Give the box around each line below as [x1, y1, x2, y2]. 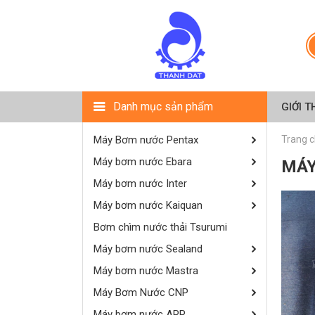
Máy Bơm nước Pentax [94, 133, 198, 146]
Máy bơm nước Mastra [94, 264, 198, 277]
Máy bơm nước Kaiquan [94, 198, 202, 212]
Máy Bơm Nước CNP [94, 285, 188, 299]
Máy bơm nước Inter [94, 176, 187, 190]
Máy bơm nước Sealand [94, 242, 202, 255]
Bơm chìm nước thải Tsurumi [94, 220, 227, 233]
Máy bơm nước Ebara [94, 155, 192, 168]
